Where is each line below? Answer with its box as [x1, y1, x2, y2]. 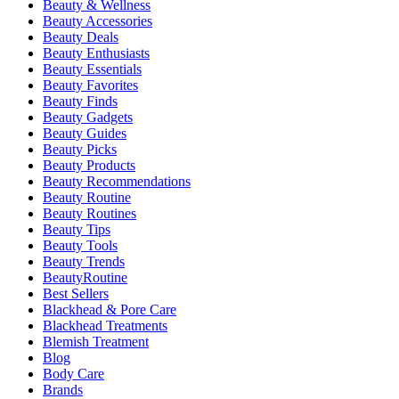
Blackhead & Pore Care [43, 302, 176, 318]
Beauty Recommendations [43, 174, 191, 190]
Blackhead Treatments [43, 318, 167, 334]
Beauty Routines [43, 206, 136, 222]
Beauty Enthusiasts [43, 45, 150, 61]
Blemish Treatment [43, 334, 149, 350]
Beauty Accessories [43, 13, 152, 29]
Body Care [43, 366, 104, 382]
